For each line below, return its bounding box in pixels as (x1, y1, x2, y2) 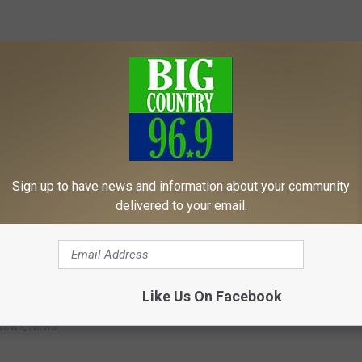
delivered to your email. (115, 197, 247, 213)
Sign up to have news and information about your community (12, 178, 350, 194)
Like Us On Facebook (141, 287, 282, 305)
